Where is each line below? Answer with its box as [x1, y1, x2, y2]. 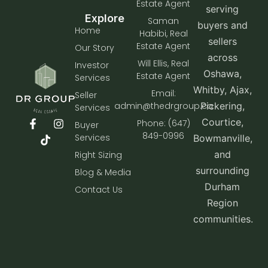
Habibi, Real [139, 28, 188, 40]
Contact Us [75, 184, 123, 196]
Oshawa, [203, 68, 242, 80]
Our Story [75, 42, 115, 54]
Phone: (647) [136, 117, 190, 130]
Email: [151, 87, 176, 100]
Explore [84, 12, 124, 25]
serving [206, 3, 239, 16]
